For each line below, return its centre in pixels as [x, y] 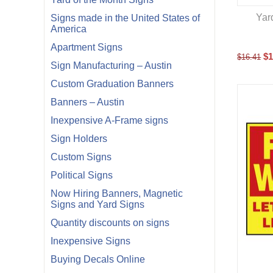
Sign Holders [79, 139]
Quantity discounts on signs [110, 223]
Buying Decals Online [98, 259]
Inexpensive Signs [90, 241]
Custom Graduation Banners [112, 84]
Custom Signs [81, 157]
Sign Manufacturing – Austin [111, 66]
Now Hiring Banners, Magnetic [117, 193]
